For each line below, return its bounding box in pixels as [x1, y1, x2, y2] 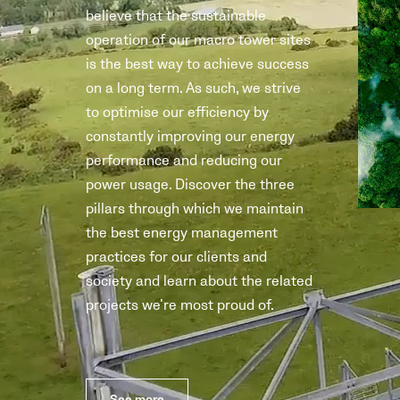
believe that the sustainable [86, 6, 267, 25]
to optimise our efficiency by [86, 103, 270, 121]
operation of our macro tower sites [86, 30, 312, 49]
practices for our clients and [86, 247, 268, 266]
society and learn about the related [86, 271, 313, 290]
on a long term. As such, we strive [86, 79, 302, 97]
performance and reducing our [86, 151, 283, 170]
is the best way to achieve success [86, 54, 310, 73]
